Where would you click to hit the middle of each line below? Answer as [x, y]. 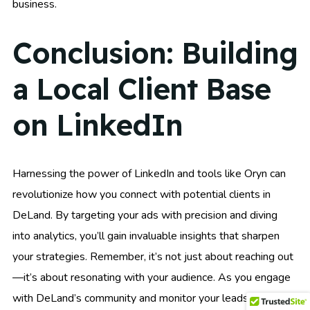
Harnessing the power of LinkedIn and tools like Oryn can [149, 174]
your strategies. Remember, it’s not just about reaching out [153, 257]
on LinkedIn [98, 125]
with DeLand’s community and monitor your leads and [140, 299]
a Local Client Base [142, 89]
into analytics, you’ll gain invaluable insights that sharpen [146, 236]
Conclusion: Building [155, 53]
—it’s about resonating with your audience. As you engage [152, 278]
